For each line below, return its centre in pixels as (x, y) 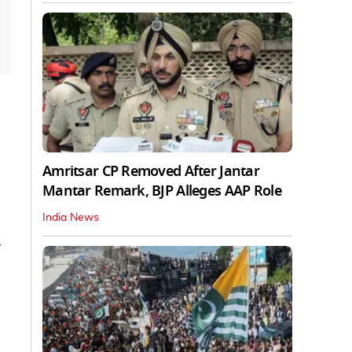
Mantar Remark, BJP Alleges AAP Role (162, 191)
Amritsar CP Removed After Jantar (151, 172)
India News (71, 218)
